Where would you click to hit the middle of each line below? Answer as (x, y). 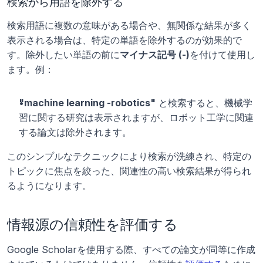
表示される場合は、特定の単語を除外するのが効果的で (124, 40)
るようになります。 (49, 186)
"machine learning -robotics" (87, 103)
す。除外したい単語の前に (63, 55)
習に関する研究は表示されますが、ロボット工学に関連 (136, 117)
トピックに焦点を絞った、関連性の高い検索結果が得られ (129, 171)
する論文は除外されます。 (75, 132)
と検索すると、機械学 (204, 103)
